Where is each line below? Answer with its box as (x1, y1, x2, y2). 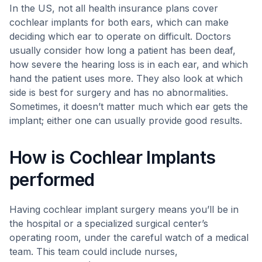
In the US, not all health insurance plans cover (9, 2, 218, 14)
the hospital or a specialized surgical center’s (9, 218, 208, 229)
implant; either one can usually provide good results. (9, 115, 242, 126)
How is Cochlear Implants (9, 147, 216, 168)
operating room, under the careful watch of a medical (9, 232, 249, 243)
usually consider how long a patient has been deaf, (9, 44, 236, 56)
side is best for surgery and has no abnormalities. (9, 87, 228, 98)
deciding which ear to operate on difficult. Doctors (9, 30, 231, 42)
